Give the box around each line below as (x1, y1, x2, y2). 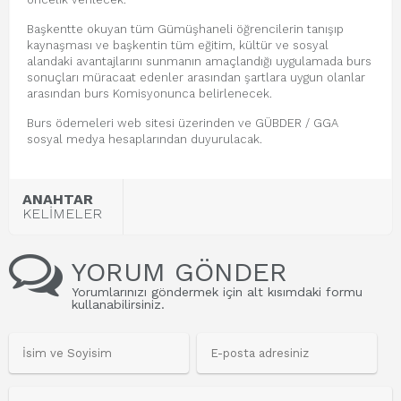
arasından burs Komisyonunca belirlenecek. (27, 87, 272, 100)
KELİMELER (22, 205, 102, 222)
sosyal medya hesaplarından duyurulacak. (27, 132, 262, 146)
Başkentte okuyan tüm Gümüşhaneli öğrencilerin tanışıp (27, 22, 344, 36)
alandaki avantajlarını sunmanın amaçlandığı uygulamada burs (27, 55, 371, 68)
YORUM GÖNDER (72, 256, 287, 287)
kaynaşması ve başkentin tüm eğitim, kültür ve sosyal (27, 38, 328, 52)
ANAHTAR (22, 191, 93, 208)
